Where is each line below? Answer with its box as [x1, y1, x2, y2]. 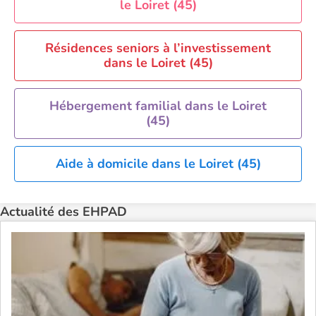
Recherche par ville [14, 54, 123, 71]
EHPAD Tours [37, 11, 115, 28]
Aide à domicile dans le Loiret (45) [55, 155, 261, 172]
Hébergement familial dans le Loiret [49, 97, 267, 114]
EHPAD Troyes [37, 32, 121, 49]
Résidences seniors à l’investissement [45, 39, 271, 56]
